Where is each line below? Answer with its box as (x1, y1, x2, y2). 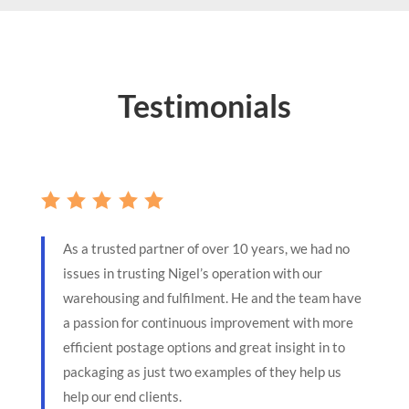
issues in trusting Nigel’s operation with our (62, 264, 322, 281)
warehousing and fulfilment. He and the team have (62, 288, 362, 306)
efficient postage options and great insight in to (62, 338, 345, 355)
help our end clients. (62, 387, 182, 404)
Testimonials (117, 86, 291, 124)
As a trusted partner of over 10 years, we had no (62, 239, 350, 257)
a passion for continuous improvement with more (62, 313, 353, 330)
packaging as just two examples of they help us (62, 362, 341, 380)
